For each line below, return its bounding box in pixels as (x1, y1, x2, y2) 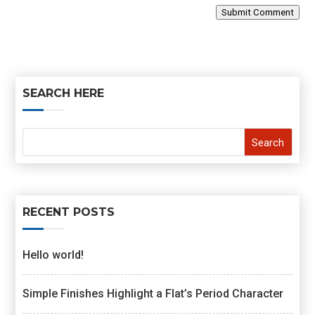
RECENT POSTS (22, 205, 115, 219)
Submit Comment (221, 7, 294, 18)
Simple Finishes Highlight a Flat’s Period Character (22, 287, 284, 301)
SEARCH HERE (22, 86, 105, 100)
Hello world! (22, 248, 84, 262)
